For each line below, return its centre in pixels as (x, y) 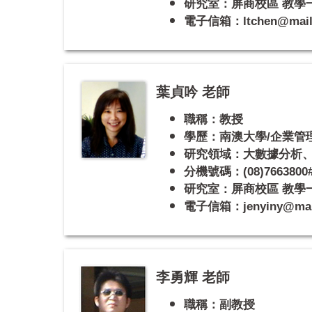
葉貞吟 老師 (193, 92)
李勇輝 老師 (193, 277)
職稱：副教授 (219, 304)
